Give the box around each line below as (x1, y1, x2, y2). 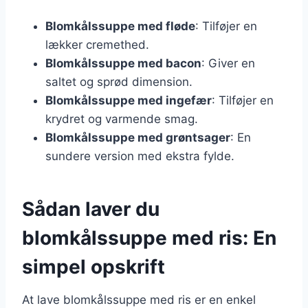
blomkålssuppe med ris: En (22, 225, 276, 250)
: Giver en (201, 56, 255, 70)
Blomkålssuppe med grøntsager (45, 130, 230, 144)
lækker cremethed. (45, 37, 149, 52)
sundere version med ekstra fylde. (45, 148, 234, 163)
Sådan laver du (22, 197, 159, 221)
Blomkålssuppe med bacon (45, 56, 201, 70)
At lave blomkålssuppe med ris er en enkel (22, 292, 256, 307)
